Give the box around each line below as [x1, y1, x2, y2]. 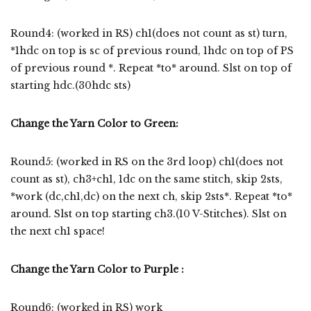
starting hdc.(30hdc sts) [10, 79, 131, 92]
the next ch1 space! [10, 225, 105, 238]
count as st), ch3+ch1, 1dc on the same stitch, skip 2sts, [10, 173, 283, 186]
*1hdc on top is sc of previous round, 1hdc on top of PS [10, 44, 294, 58]
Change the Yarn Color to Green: [10, 117, 178, 131]
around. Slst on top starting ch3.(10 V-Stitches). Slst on [10, 208, 287, 221]
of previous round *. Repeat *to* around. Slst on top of [10, 62, 292, 75]
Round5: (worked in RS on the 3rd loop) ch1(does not [10, 155, 283, 169]
